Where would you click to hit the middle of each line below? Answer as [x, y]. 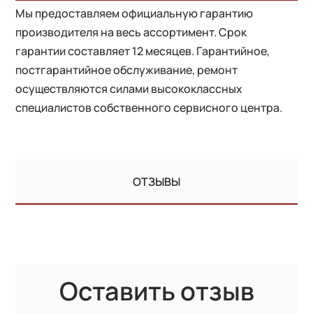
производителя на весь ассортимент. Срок [131, 32]
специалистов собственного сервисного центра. [149, 108]
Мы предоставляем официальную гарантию [134, 13]
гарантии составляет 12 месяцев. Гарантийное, [143, 51]
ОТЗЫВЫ [156, 182]
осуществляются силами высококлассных [129, 89]
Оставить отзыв [156, 291]
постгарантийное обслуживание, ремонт [127, 70]
